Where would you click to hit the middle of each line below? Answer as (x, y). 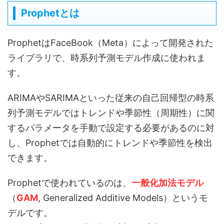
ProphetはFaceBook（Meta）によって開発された (110, 43)
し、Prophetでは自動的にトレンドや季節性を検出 (110, 143)
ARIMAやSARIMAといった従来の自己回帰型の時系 (111, 98)
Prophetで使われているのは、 (69, 183)
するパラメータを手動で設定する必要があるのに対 (111, 128)
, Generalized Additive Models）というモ (123, 198)
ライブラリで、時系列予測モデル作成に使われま (106, 58)
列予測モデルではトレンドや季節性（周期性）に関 (111, 113)
